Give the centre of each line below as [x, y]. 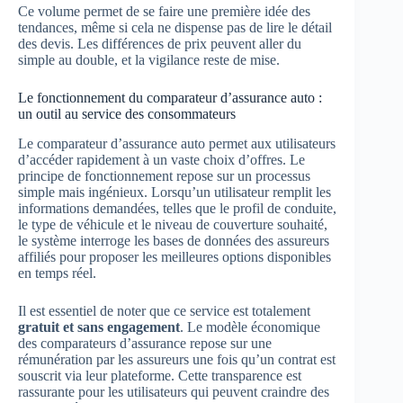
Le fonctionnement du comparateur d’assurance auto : [170, 98]
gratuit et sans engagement [99, 327]
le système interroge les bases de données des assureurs [174, 240]
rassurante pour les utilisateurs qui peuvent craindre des [174, 391]
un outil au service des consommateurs [127, 114]
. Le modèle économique [250, 327]
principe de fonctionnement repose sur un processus [164, 175]
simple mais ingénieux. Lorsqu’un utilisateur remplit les [175, 192]
